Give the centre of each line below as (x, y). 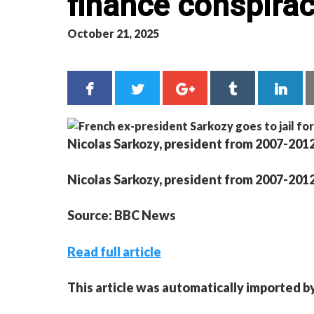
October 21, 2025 (113, 33)
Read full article (114, 251)
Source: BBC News (122, 215)
